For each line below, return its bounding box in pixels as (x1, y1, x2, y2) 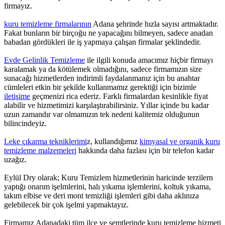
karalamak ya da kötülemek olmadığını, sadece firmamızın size (4, 64, 202, 73)
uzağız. (4, 155, 27, 164)
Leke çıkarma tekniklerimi (4, 137, 87, 146)
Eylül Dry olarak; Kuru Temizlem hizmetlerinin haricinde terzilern (4, 173, 213, 182)
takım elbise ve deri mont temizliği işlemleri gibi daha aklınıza (4, 191, 199, 200)
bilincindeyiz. (4, 119, 47, 128)
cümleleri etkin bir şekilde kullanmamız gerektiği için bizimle (4, 82, 196, 91)
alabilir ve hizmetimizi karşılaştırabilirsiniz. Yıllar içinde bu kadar (4, 100, 209, 109)
